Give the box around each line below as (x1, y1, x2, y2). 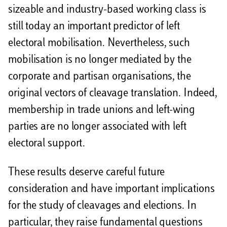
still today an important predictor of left (8, 21, 180, 33)
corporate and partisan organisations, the (8, 71, 191, 83)
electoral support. (8, 138, 86, 150)
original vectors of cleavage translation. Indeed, (8, 88, 217, 100)
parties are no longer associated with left (8, 122, 186, 133)
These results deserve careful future (8, 167, 165, 179)
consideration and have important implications (8, 184, 215, 196)
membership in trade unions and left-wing (8, 105, 195, 117)
